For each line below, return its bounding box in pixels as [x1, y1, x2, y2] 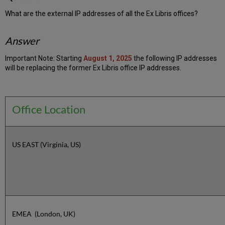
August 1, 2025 [83, 54, 133, 62]
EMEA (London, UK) [12, 209, 79, 218]
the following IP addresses [132, 54, 217, 62]
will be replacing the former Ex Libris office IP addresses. [5, 63, 182, 72]
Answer [5, 34, 40, 47]
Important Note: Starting [5, 54, 84, 62]
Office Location [12, 102, 86, 116]
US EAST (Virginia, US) [12, 140, 81, 149]
